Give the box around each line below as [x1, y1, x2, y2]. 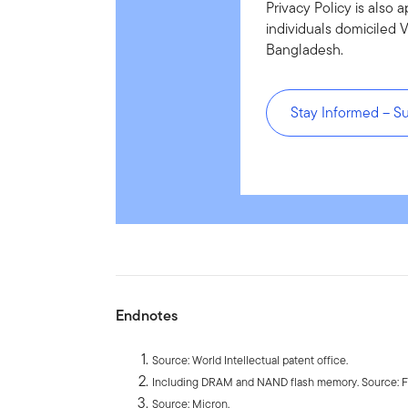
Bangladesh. [265, 38, 343, 60]
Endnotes [116, 304, 178, 326]
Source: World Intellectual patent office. [152, 351, 349, 369]
